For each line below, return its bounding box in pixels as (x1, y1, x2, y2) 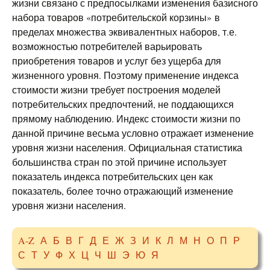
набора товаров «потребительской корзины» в (12, 11, 220, 24)
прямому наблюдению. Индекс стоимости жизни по (12, 112, 240, 125)
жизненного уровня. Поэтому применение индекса (12, 69, 239, 81)
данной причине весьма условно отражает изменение (12, 127, 254, 139)
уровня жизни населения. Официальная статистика (12, 141, 242, 154)
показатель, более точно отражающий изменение (12, 184, 233, 197)
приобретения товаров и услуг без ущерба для (12, 54, 221, 67)
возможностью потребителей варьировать (12, 40, 202, 52)
